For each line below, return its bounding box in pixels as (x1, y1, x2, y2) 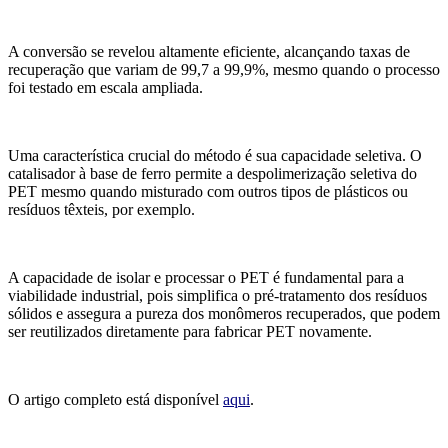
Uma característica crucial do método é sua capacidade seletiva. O (8, 147, 422, 165)
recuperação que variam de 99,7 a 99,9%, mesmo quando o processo (8, 61, 440, 79)
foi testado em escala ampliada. (8, 79, 203, 97)
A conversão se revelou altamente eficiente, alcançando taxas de (8, 43, 410, 61)
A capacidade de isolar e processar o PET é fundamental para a (8, 269, 404, 287)
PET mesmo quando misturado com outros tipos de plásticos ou (8, 183, 408, 201)
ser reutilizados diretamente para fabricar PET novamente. (8, 323, 372, 341)
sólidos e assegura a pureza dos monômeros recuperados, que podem (8, 305, 440, 323)
